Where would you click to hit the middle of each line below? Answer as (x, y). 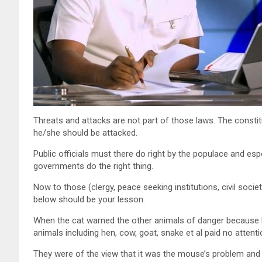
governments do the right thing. (93, 166)
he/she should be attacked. (85, 132)
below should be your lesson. (89, 199)
